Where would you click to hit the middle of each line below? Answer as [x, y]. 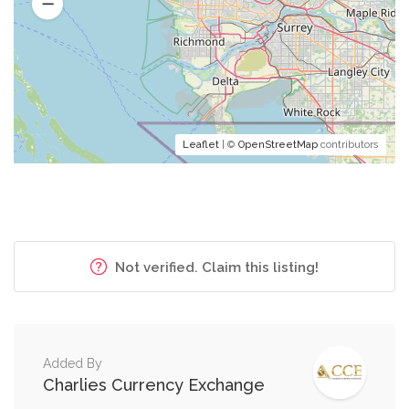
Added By [73, 363]
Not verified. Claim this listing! [215, 267]
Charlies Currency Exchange [154, 385]
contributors [348, 145]
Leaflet [201, 145]
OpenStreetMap [278, 145]
